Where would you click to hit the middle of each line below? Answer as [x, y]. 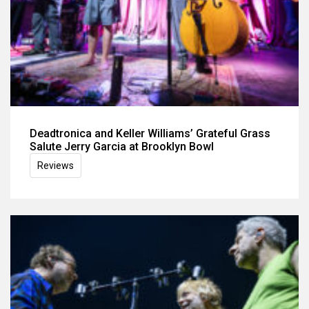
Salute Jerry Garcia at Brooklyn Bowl [122, 146]
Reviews [56, 165]
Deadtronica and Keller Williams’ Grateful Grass [150, 133]
